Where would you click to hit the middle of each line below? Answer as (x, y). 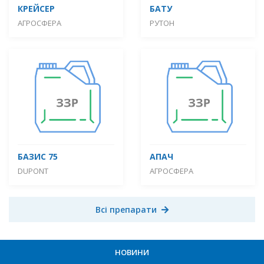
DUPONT (33, 171)
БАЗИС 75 (38, 156)
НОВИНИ (132, 252)
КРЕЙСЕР (36, 9)
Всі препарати (126, 209)
